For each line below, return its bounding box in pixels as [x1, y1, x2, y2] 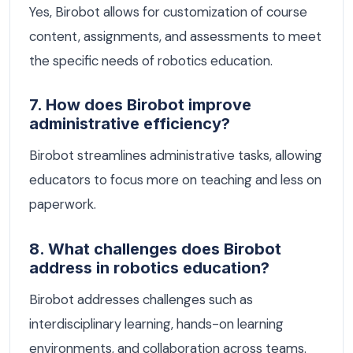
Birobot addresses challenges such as [29, 290, 253, 308]
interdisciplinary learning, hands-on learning [29, 314, 284, 333]
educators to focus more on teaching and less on [29, 171, 321, 189]
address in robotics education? [29, 258, 269, 277]
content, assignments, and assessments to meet [29, 27, 321, 45]
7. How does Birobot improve [29, 95, 251, 115]
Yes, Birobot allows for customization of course [29, 2, 307, 20]
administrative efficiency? [29, 114, 230, 134]
